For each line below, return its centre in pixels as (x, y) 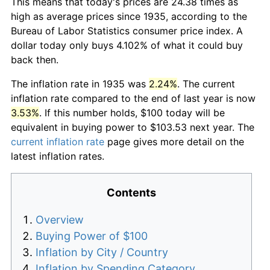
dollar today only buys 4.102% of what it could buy (127, 45)
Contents (131, 192)
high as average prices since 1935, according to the (129, 16)
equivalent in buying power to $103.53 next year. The (133, 127)
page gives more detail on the (174, 141)
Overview (60, 219)
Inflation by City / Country (102, 252)
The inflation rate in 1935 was (80, 83)
